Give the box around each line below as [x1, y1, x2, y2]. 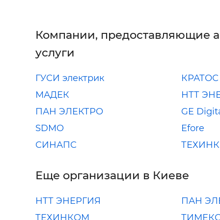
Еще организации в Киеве [35, 168, 189, 182]
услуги [35, 45, 75, 59]
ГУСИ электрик [35, 72, 104, 83]
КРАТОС [181, 72, 219, 83]
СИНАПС [35, 139, 77, 150]
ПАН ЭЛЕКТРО [35, 106, 103, 117]
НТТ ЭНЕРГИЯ [35, 195, 101, 206]
